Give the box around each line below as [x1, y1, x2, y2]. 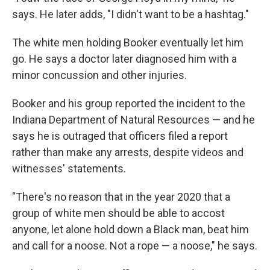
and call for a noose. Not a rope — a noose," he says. [12, 239, 257, 253]
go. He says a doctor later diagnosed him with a [12, 52, 237, 66]
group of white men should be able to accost [12, 207, 225, 220]
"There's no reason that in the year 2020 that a [12, 190, 230, 204]
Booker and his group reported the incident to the [12, 97, 245, 110]
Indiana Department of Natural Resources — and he [12, 113, 255, 127]
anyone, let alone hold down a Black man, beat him [12, 223, 249, 236]
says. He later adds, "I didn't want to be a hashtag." [12, 8, 249, 21]
